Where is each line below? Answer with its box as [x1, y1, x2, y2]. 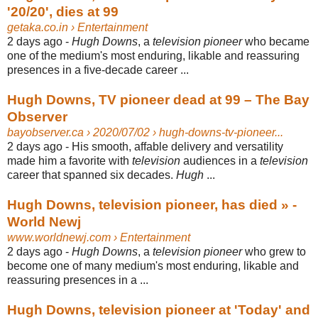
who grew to [242, 245, 306, 258]
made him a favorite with [7, 154, 132, 167]
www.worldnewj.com [7, 231, 111, 243]
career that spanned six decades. [7, 168, 176, 181]
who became [242, 35, 309, 48]
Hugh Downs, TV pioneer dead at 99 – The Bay [7, 92, 309, 107]
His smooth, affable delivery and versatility [72, 140, 283, 153]
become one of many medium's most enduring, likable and [7, 259, 299, 272]
